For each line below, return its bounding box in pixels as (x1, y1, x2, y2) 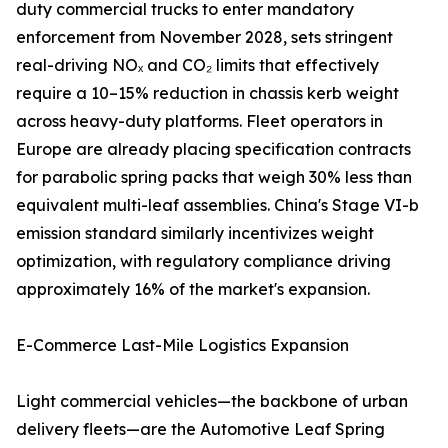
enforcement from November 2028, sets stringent (16, 27, 393, 48)
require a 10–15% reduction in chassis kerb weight (16, 83, 399, 104)
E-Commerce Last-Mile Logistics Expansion (16, 335, 349, 356)
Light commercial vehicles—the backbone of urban (16, 391, 408, 412)
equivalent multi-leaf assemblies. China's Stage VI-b (16, 195, 419, 216)
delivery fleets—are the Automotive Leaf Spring (16, 419, 385, 440)
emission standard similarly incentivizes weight (16, 223, 374, 244)
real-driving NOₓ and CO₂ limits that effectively (16, 55, 379, 76)
